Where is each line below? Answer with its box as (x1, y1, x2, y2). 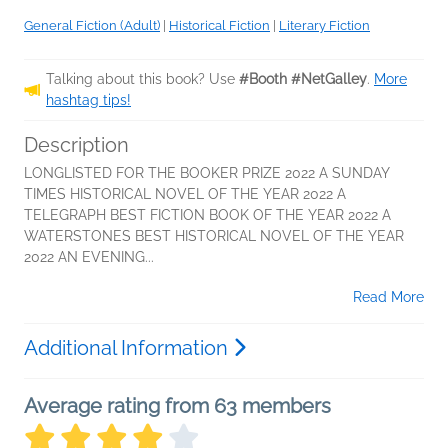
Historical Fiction (169, 18, 270, 33)
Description (24, 133, 129, 157)
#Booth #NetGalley (239, 71, 367, 87)
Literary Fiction (279, 18, 370, 33)
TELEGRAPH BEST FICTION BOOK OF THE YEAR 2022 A (24, 207, 391, 223)
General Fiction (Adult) (24, 18, 160, 33)
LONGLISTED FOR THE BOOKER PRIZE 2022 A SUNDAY (24, 165, 389, 181)
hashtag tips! (46, 92, 131, 108)
